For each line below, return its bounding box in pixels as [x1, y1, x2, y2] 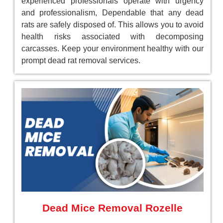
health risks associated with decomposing [21, 32, 204, 41]
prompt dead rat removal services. [21, 56, 140, 65]
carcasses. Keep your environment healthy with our [21, 44, 204, 53]
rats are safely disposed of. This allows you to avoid [21, 20, 204, 29]
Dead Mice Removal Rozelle [42, 202, 183, 214]
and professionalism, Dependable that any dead [21, 8, 204, 17]
